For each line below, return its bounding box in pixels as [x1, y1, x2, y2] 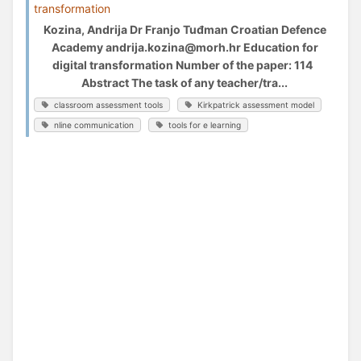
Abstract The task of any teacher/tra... [81, 75, 288, 89]
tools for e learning [168, 119, 242, 130]
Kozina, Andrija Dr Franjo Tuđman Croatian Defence [43, 22, 326, 36]
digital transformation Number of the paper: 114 [52, 57, 317, 72]
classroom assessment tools [54, 99, 164, 110]
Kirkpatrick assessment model [197, 99, 315, 110]
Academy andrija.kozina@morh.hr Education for [51, 39, 318, 54]
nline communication [54, 119, 135, 130]
